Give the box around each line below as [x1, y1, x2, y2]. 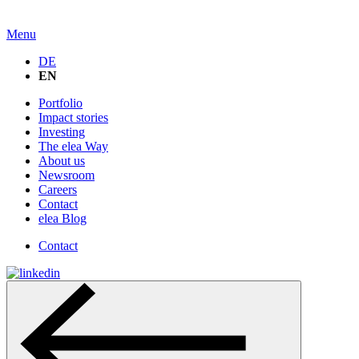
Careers [38, 183, 77, 196]
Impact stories [38, 111, 108, 124]
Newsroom [38, 168, 95, 182]
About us [38, 154, 85, 167]
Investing [38, 125, 85, 139]
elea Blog [38, 212, 87, 225]
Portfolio [38, 96, 83, 110]
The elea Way [38, 139, 108, 153]
